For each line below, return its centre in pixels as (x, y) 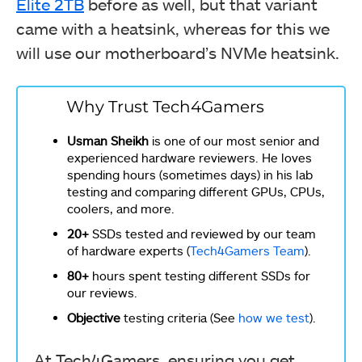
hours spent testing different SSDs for (200, 276)
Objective (94, 318)
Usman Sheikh (108, 141)
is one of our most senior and (234, 141)
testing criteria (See (179, 318)
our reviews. (102, 293)
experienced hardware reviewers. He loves (189, 158)
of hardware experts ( (128, 250)
